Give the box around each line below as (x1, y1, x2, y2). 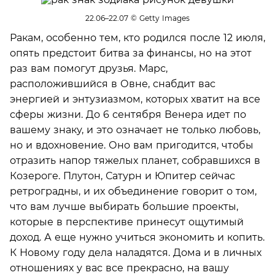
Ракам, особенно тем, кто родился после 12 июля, (10, 31, 265, 44)
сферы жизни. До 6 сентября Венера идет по (10, 108, 246, 120)
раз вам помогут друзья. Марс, (10, 62, 168, 74)
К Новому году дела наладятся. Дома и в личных (10, 246, 261, 258)
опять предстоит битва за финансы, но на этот (10, 47, 252, 59)
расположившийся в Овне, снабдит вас (10, 77, 215, 90)
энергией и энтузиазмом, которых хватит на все (10, 93, 260, 105)
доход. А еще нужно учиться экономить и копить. (10, 231, 265, 243)
